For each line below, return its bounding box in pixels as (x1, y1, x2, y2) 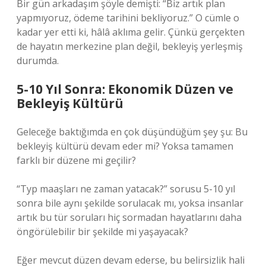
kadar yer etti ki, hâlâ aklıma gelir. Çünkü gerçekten (17, 26, 245, 39)
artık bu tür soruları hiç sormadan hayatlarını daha (17, 211, 242, 224)
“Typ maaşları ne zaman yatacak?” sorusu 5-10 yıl (17, 182, 235, 195)
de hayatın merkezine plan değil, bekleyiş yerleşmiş (17, 40, 243, 53)
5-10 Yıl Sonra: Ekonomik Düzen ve (17, 81, 233, 97)
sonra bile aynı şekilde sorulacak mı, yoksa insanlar (17, 197, 243, 210)
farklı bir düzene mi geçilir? (17, 154, 136, 167)
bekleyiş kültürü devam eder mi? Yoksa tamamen (17, 140, 233, 153)
